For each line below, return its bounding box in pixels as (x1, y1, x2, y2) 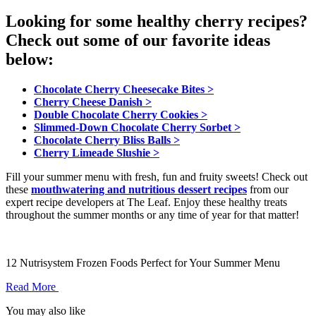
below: (6, 50, 54, 69)
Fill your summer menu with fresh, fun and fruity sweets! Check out (6, 171, 308, 183)
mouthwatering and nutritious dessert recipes (31, 183, 247, 196)
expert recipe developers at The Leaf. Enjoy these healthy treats (6, 196, 287, 209)
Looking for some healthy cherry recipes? (6, 12, 308, 31)
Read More (6, 281, 59, 293)
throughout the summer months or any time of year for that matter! (6, 209, 299, 221)
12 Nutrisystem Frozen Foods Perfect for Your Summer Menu (6, 257, 280, 269)
